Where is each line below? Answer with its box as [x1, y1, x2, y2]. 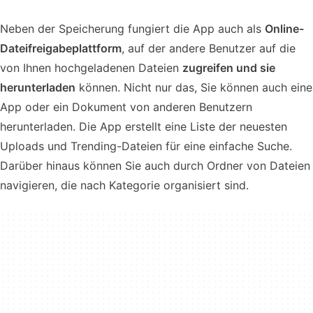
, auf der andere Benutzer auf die [122, 41, 296, 55]
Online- [265, 22, 304, 36]
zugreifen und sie [182, 61, 275, 75]
